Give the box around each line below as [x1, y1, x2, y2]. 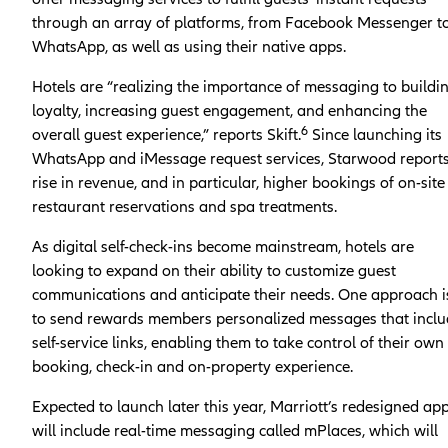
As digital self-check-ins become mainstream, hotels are [32, 236, 414, 257]
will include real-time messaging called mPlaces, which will [32, 420, 438, 441]
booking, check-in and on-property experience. [32, 356, 353, 377]
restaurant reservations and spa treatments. [32, 196, 337, 217]
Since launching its [308, 124, 442, 145]
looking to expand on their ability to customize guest [32, 260, 396, 281]
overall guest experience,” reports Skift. [32, 124, 301, 145]
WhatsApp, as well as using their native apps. [32, 36, 346, 57]
